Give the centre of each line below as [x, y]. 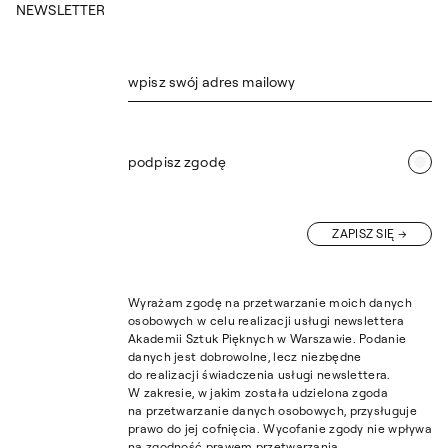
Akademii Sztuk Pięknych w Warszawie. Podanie [267, 339]
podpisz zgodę [177, 162]
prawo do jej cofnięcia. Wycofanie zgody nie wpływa [280, 429]
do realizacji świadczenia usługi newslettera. [259, 375]
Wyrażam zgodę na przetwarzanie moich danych [270, 303]
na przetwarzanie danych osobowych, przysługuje [272, 411]
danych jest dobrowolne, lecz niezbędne [245, 357]
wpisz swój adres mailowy [212, 81]
